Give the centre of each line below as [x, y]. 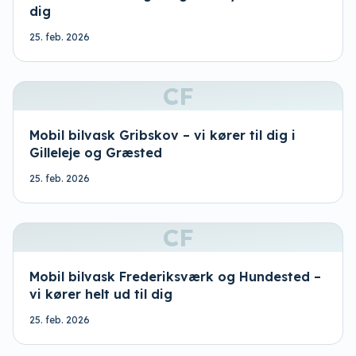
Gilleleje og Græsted [96, 153]
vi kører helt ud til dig [101, 294]
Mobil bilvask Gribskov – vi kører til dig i [163, 135]
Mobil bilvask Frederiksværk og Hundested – [175, 277]
